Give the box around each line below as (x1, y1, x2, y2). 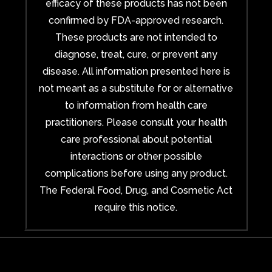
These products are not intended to (55, 31, 217, 43)
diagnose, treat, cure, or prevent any (55, 48, 217, 60)
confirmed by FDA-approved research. (49, 14, 223, 26)
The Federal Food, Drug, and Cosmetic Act (39, 184, 233, 196)
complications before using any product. (44, 167, 228, 179)
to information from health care (64, 99, 208, 111)
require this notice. (95, 201, 177, 213)
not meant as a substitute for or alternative (39, 82, 233, 94)
